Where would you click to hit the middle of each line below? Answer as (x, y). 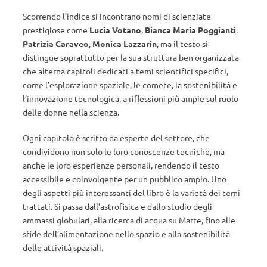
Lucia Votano (115, 30)
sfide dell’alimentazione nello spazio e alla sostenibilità (126, 234)
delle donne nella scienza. (71, 112)
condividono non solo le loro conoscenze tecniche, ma (124, 151)
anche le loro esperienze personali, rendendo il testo (121, 165)
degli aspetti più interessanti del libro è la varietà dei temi (131, 193)
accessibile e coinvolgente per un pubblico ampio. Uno (125, 179)
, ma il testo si (182, 44)
